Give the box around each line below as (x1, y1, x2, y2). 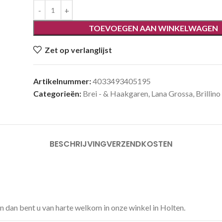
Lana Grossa (151, 89, 193, 98)
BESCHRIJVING (50, 138, 107, 150)
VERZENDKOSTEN (107, 138, 172, 150)
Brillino (196, 89, 221, 98)
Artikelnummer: (33, 76, 93, 86)
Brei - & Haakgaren (83, 89, 149, 98)
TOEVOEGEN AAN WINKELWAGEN (89, 23, 219, 33)
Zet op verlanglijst (45, 45, 112, 55)
